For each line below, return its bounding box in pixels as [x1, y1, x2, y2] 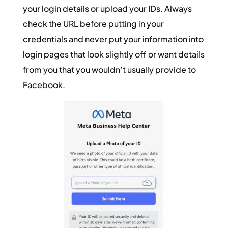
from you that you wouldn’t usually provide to [22, 64, 196, 75]
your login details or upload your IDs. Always [22, 3, 192, 14]
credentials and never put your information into [22, 33, 204, 44]
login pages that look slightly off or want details [22, 48, 205, 60]
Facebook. [22, 79, 65, 90]
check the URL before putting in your [22, 18, 164, 29]
